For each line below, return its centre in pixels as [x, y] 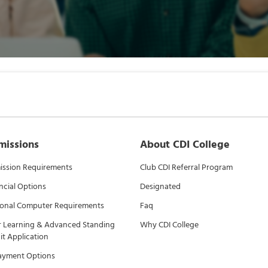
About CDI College [185, 144]
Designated [160, 186]
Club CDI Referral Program [186, 167]
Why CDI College [169, 225]
